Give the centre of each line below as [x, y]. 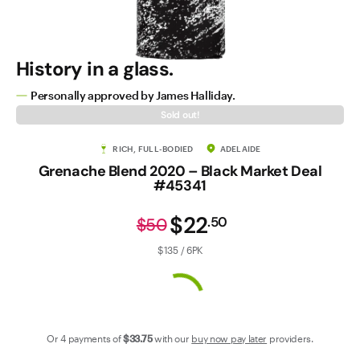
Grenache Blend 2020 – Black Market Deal [180, 171]
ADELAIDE [240, 148]
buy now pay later [229, 338]
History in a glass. [95, 69]
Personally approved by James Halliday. [133, 95]
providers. [291, 338]
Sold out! [180, 115]
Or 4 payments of [84, 338]
